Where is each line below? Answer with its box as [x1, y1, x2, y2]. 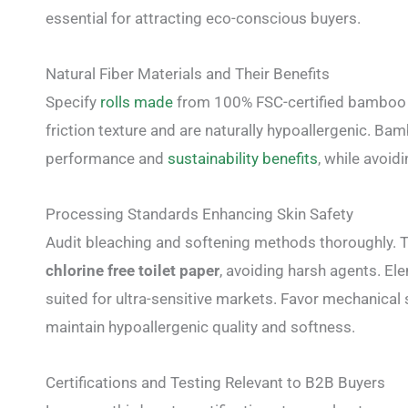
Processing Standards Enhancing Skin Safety [46, 204, 353, 223]
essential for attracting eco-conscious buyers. [46, 9, 361, 28]
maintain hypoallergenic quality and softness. [46, 317, 355, 336]
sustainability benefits [168, 149, 318, 168]
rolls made [100, 93, 173, 112]
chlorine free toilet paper [46, 260, 219, 280]
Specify [46, 93, 100, 112]
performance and [46, 149, 168, 168]
